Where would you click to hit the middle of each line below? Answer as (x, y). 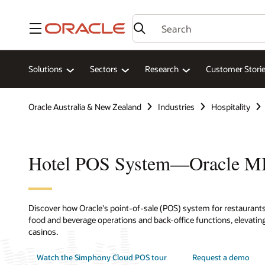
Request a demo (221, 258)
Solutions (46, 69)
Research (162, 69)
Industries (176, 106)
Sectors (104, 69)
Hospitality (231, 106)
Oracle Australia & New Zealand (85, 106)
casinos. (43, 232)
